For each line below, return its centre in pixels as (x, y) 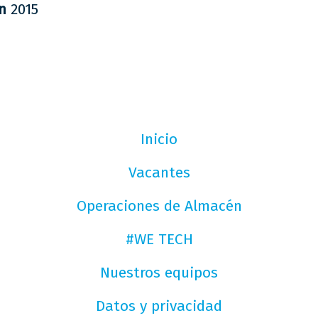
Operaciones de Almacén (159, 206)
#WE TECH (159, 239)
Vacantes (159, 172)
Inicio (159, 139)
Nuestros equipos (159, 273)
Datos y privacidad (159, 306)
